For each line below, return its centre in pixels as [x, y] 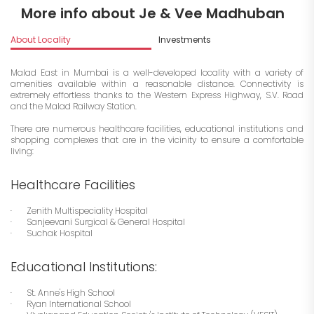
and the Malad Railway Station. [74, 107]
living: [22, 151]
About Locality [41, 40]
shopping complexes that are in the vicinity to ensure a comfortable [157, 140]
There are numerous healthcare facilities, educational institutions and [157, 129]
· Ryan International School [71, 304]
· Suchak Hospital [52, 233]
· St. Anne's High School [63, 293]
